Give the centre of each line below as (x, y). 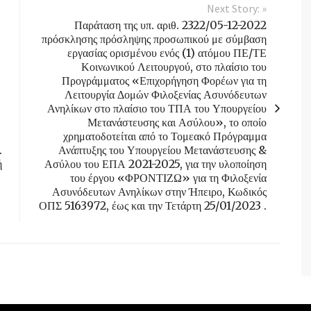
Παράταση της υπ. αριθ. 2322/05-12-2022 (170, 25)
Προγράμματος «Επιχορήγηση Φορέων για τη (164, 81)
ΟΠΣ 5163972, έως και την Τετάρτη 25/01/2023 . (153, 206)
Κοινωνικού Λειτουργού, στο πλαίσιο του (174, 67)
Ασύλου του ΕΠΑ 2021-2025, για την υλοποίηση (155, 164)
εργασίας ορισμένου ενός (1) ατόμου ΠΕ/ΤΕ (167, 53)
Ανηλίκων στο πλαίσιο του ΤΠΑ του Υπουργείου (157, 109)
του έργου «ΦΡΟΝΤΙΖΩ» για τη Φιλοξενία (168, 178)
